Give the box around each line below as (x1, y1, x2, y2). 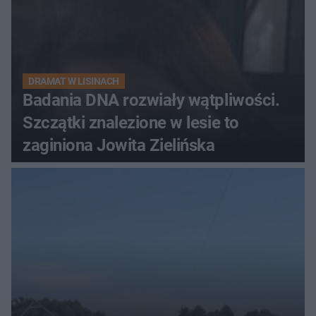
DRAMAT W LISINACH (28, 75, 119, 87)
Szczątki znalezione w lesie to (23, 113, 239, 133)
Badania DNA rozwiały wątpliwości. (23, 90, 280, 111)
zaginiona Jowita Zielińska (23, 135, 215, 156)
